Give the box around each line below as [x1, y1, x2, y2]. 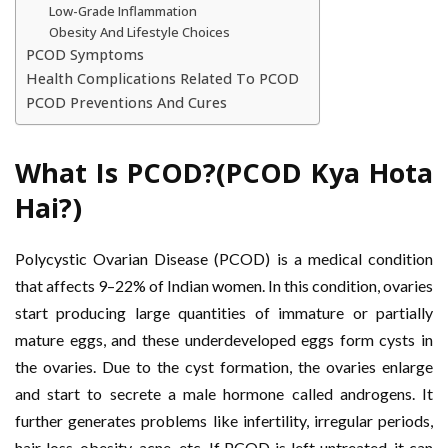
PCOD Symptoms [26, 45, 144, 64]
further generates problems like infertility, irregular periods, [15, 411, 433, 430]
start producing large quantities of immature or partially [15, 303, 433, 322]
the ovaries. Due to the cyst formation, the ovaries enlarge [15, 357, 433, 376]
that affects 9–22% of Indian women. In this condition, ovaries [15, 276, 433, 295]
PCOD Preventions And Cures [26, 93, 227, 112]
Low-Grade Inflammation [48, 2, 197, 20]
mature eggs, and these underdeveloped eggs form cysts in [15, 330, 433, 349]
